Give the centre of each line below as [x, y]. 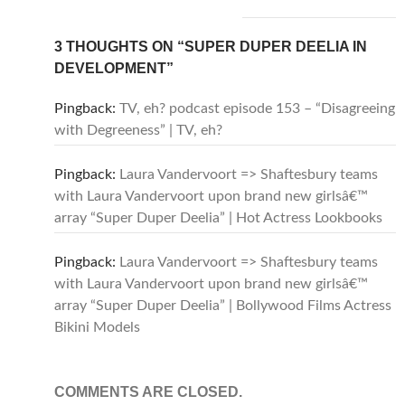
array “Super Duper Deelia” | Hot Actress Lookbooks [218, 218]
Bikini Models [97, 327]
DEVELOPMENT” [114, 68]
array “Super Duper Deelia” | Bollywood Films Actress [223, 306]
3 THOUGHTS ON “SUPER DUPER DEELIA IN [211, 47]
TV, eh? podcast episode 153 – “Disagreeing [257, 108]
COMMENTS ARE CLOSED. [148, 392]
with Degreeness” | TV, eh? [138, 130]
